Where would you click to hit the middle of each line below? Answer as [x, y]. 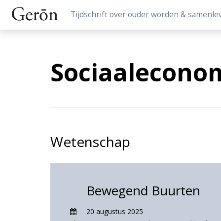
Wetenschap [90, 142]
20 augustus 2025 [115, 211]
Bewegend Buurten [143, 190]
